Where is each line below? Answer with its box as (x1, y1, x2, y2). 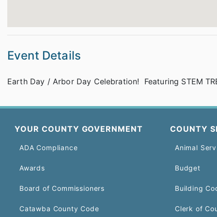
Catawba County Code (19, 204, 99, 213)
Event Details (7, 48, 81, 62)
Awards (19, 164, 45, 172)
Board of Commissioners (19, 184, 105, 192)
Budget (175, 164, 201, 172)
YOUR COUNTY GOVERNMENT (15, 124, 143, 134)
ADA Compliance (19, 143, 78, 152)
